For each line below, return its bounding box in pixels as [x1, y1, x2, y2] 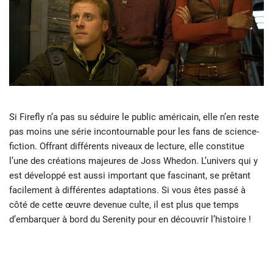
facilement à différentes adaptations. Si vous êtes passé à [9, 184, 246, 196]
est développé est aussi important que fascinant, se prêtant [9, 169, 250, 181]
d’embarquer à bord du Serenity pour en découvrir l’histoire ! [9, 213, 251, 225]
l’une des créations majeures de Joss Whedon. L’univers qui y [9, 155, 258, 166]
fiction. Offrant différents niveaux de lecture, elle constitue [9, 140, 244, 152]
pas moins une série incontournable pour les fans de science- [9, 126, 259, 137]
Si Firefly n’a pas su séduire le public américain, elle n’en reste [9, 111, 259, 122]
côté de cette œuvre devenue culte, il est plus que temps [9, 199, 239, 210]
